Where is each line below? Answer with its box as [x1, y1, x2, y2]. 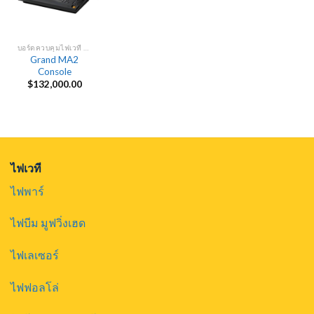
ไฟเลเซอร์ [11, 248, 59, 262]
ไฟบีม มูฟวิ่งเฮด [11, 216, 86, 230]
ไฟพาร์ [11, 184, 44, 198]
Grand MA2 [30, 53, 79, 65]
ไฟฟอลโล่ [11, 280, 59, 294]
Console [37, 65, 71, 77]
